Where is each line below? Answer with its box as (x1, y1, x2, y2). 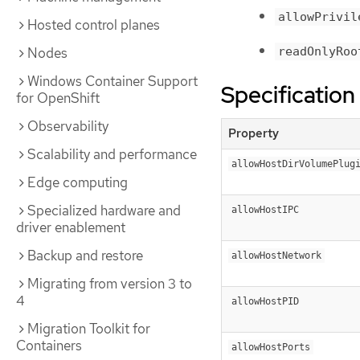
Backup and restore (27, 247, 143, 264)
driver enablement (16, 219, 125, 236)
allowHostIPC (231, 203, 299, 215)
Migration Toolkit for (27, 320, 150, 337)
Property (228, 125, 279, 141)
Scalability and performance (27, 145, 197, 163)
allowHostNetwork (231, 249, 321, 261)
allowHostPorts (231, 341, 310, 353)
